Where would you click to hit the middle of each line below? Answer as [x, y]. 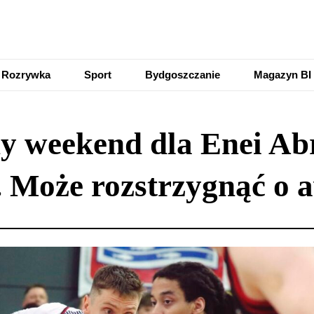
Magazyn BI [282, 75]
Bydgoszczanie [183, 75]
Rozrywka [26, 75]
